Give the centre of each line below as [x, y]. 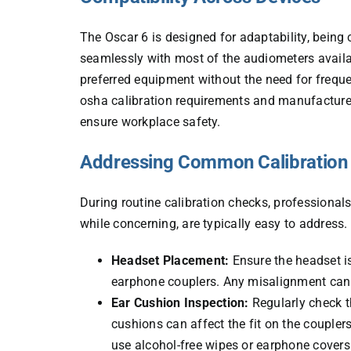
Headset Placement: [170, 261]
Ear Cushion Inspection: [180, 303]
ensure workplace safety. [150, 122]
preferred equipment [137, 80]
